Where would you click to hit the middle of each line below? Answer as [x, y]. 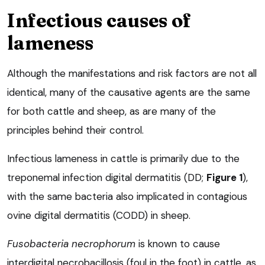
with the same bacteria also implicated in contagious [127, 196]
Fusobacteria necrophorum [71, 243]
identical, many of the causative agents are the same [129, 92]
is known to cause [178, 243]
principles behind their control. [75, 130]
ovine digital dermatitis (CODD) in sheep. [99, 215]
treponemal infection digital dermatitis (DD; [107, 177]
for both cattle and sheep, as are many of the [112, 111]
